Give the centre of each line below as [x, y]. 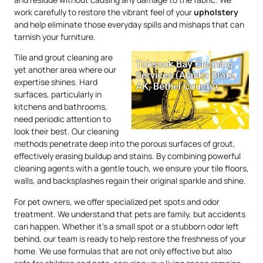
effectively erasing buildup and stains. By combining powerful [127, 156]
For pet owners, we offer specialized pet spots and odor [117, 201]
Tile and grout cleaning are [63, 58]
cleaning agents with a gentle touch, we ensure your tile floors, [131, 168]
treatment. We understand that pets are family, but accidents [130, 214]
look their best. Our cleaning [66, 131]
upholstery [216, 12]
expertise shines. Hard [56, 82]
